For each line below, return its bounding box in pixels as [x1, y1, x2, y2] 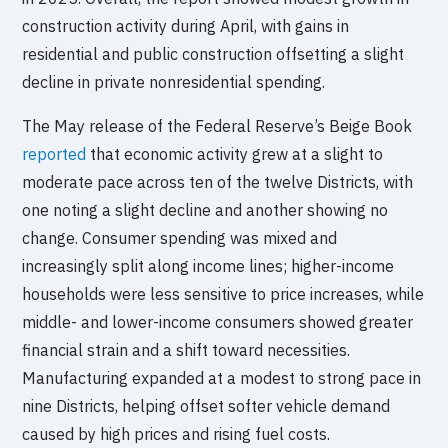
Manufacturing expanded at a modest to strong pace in [22, 367, 422, 388]
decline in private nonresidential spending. [22, 71, 326, 92]
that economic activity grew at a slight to [86, 143, 384, 164]
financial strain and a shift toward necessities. [22, 339, 351, 360]
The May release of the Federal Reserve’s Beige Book [22, 115, 413, 136]
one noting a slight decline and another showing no [22, 199, 389, 220]
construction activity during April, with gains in [22, 15, 350, 36]
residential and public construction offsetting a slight [22, 43, 405, 64]
